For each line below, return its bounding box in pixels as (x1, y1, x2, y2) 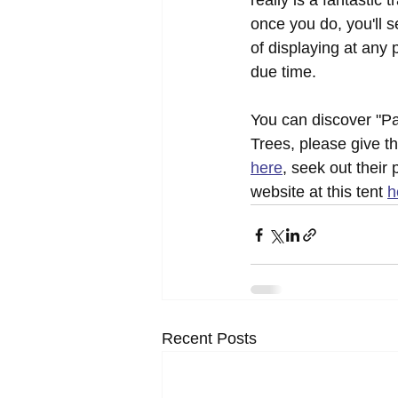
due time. (251, 63, 316, 81)
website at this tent (251, 183, 387, 201)
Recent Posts (162, 330, 257, 347)
